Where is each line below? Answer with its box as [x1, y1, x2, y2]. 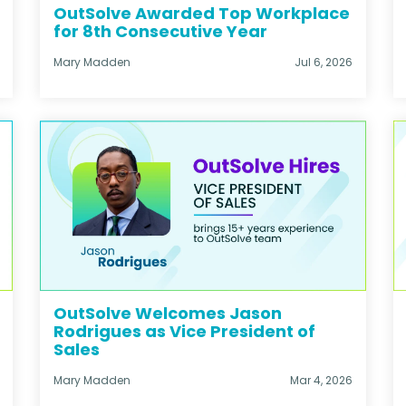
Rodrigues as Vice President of [53, 320, 315, 343]
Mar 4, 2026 [290, 372, 353, 389]
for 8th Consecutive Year [53, 19, 267, 43]
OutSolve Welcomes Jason [53, 302, 282, 325]
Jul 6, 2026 [295, 53, 353, 70]
